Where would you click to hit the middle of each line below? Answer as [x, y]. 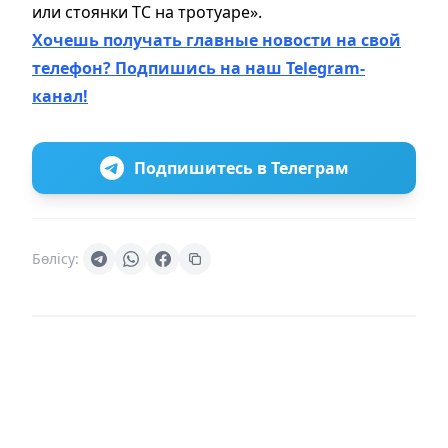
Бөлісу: [55, 259]
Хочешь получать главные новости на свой [216, 40]
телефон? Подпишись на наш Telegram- [198, 68]
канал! [60, 96]
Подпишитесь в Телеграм [241, 168]
